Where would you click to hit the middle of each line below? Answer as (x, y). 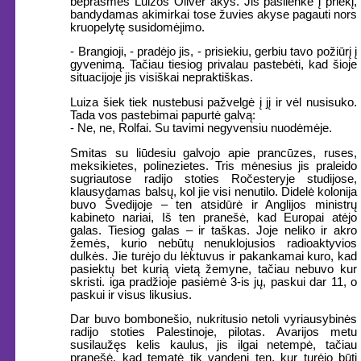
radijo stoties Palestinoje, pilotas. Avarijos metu (214, 332)
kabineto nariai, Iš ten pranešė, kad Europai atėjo (214, 217)
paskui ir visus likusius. (131, 295)
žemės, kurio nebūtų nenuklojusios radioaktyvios (214, 243)
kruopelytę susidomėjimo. (138, 27)
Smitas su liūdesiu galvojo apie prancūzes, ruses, (214, 153)
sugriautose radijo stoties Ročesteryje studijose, (214, 178)
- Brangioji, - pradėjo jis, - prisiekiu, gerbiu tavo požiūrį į (214, 52)
